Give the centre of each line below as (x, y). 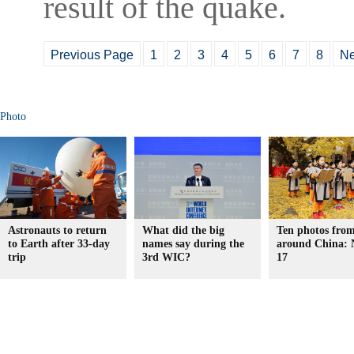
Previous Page (92, 55)
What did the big (183, 230)
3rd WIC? (166, 257)
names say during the (193, 244)
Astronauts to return (57, 230)
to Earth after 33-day (59, 244)
